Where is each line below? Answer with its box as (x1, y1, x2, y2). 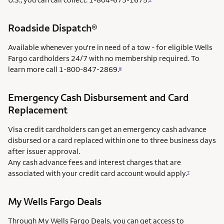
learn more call (8, 64, 59, 74)
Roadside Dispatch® (8, 21, 97, 34)
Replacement (8, 103, 68, 116)
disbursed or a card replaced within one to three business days (8, 135, 216, 145)
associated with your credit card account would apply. (8, 168, 187, 178)
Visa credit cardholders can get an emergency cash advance (8, 124, 206, 134)
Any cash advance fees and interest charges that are (8, 157, 181, 167)
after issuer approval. (8, 146, 80, 156)
